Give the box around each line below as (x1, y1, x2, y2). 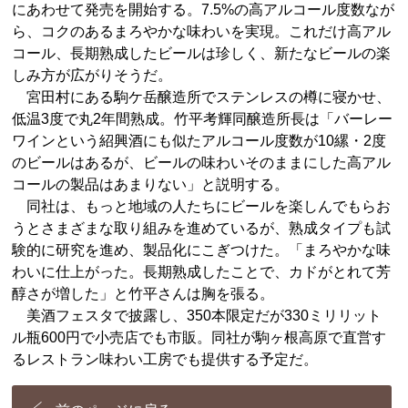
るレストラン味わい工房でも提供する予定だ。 (12, 351, 319, 367)
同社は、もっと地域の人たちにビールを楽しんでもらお (12, 198, 392, 214)
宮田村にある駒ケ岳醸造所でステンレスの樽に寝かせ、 (12, 88, 392, 105)
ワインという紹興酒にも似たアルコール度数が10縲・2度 (12, 132, 387, 148)
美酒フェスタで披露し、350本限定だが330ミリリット (12, 307, 382, 323)
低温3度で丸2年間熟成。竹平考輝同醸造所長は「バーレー (12, 110, 393, 127)
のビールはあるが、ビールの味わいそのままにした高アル (12, 154, 392, 170)
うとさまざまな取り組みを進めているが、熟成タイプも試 (12, 219, 392, 236)
